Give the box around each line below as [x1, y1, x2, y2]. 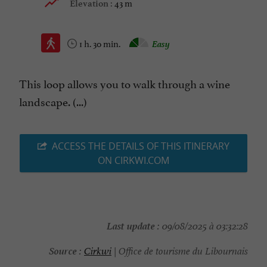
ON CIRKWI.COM [98, 154, 169, 167]
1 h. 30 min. [79, 36, 122, 50]
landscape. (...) [19, 92, 87, 110]
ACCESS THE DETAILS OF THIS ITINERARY [52, 139, 229, 153]
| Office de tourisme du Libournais [111, 245, 248, 258]
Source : [49, 242, 82, 258]
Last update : [107, 217, 160, 233]
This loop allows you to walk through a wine [19, 74, 230, 92]
